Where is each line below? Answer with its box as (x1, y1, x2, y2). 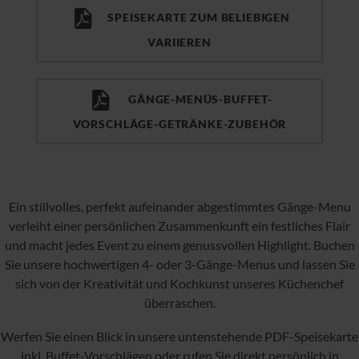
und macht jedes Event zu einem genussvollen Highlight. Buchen (4, 237, 355, 253)
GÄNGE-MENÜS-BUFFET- (112, 92, 272, 107)
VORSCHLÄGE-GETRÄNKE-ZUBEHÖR (72, 117, 287, 131)
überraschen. (143, 295, 216, 311)
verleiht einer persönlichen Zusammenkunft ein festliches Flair (9, 218, 350, 234)
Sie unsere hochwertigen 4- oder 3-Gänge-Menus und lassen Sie (4, 256, 355, 272)
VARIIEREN (147, 35, 212, 50)
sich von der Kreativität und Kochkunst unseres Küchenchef (15, 276, 344, 292)
